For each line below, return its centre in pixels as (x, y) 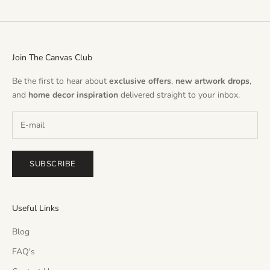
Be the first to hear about (61, 81)
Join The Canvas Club (52, 57)
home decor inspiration (74, 95)
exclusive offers (140, 81)
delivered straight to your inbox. (180, 95)
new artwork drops (212, 81)
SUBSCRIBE (53, 164)
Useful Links (36, 209)
